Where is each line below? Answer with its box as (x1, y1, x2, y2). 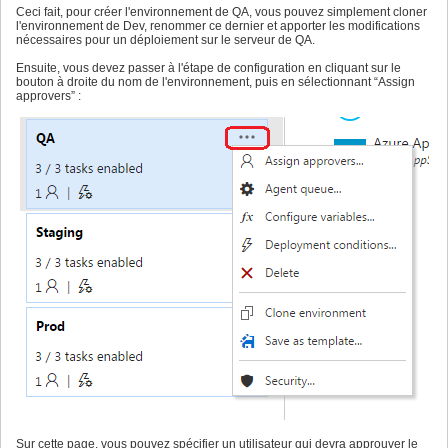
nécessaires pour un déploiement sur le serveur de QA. (16, 33, 315, 48)
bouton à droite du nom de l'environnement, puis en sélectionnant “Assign (16, 75, 415, 90)
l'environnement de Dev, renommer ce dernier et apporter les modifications (16, 19, 420, 34)
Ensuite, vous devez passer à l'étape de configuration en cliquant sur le (16, 61, 401, 76)
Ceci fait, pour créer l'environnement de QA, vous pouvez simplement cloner (16, 5, 427, 20)
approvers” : (16, 89, 81, 104)
